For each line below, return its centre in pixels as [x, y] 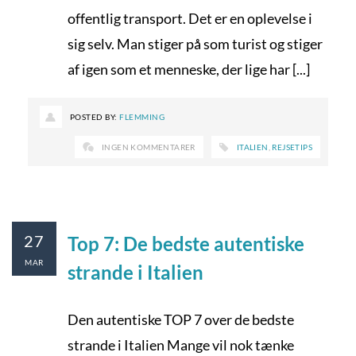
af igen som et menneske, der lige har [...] [189, 69]
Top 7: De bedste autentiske [186, 244]
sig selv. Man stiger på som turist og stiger [195, 44]
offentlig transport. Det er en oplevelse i [190, 18]
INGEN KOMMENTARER [149, 147]
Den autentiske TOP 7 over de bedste [181, 319]
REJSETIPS [292, 147]
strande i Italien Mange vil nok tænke [181, 345]
